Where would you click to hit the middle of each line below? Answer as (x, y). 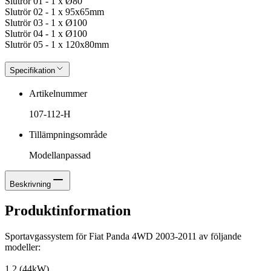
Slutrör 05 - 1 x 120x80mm (57, 45)
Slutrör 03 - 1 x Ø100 (46, 23)
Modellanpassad (60, 155)
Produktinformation (68, 210)
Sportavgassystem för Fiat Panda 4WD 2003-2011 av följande (123, 236)
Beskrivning (30, 184)
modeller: (23, 247)
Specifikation (32, 71)
